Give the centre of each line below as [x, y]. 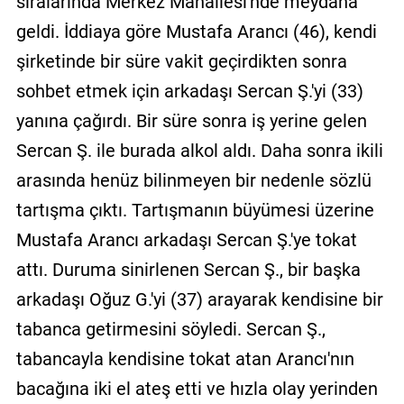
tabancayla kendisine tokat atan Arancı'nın [185, 358]
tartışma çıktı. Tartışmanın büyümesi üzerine [195, 210]
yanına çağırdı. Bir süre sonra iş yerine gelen [191, 120]
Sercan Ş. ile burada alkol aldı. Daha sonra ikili [199, 150]
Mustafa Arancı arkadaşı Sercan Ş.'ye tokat [186, 239]
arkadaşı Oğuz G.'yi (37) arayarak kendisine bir [199, 299]
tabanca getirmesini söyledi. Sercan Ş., [170, 329]
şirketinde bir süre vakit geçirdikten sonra [181, 61]
